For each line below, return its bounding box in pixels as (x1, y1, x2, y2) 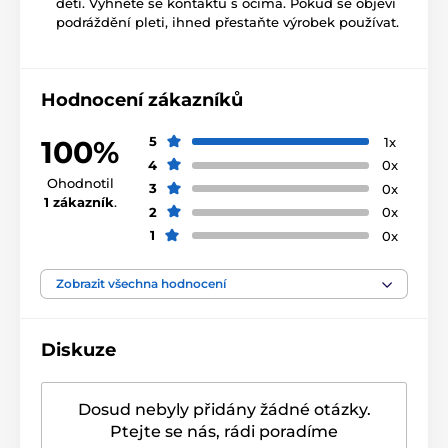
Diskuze (41, 338, 116, 361)
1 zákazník (43, 194, 114, 211)
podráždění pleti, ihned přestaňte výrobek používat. (56, 14, 399, 31)
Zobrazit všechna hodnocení (56, 275, 226, 291)
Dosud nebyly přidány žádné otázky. (77, 399, 371, 419)
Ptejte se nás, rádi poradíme (110, 421, 338, 441)
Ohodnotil (46, 175, 114, 192)
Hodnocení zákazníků (41, 89, 243, 112)
